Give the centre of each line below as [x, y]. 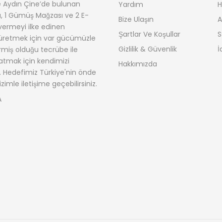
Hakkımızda [138, 64]
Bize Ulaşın [136, 20]
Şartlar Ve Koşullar [149, 34]
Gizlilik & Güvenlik [148, 49]
